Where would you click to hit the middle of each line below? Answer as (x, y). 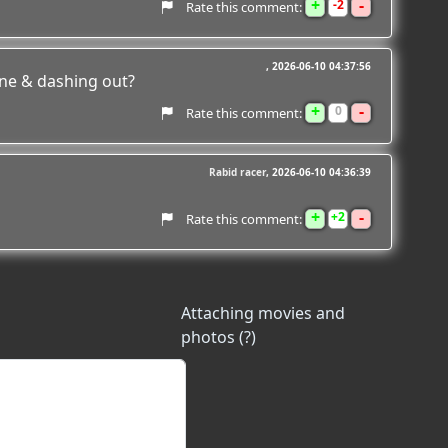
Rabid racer (237, 172)
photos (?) (219, 337)
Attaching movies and (263, 313)
